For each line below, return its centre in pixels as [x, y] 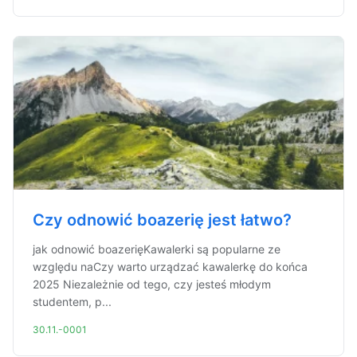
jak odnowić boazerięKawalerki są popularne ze [157, 249]
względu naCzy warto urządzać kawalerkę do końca [170, 267]
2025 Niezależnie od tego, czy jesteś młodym [152, 284]
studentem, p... [72, 302]
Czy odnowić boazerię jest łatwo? [162, 220]
